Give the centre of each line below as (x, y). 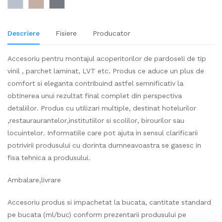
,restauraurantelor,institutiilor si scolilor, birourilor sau (96, 121)
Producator (111, 33)
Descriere (24, 33)
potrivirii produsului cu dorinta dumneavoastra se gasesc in (104, 145)
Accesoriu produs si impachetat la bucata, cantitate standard (109, 202)
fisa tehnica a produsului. (49, 158)
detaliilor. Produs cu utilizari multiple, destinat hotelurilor (102, 108)
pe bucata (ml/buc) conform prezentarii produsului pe (97, 215)
